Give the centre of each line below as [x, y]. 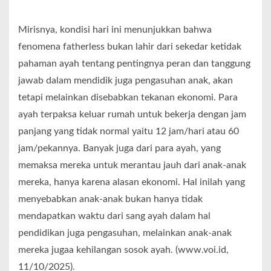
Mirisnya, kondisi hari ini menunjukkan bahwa [115, 29]
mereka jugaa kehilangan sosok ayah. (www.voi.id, [123, 250]
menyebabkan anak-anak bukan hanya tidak [110, 199]
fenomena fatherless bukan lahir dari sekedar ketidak [130, 46]
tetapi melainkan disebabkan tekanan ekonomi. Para [128, 97]
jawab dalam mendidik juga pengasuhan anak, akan [126, 80]
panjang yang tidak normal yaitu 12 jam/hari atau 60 [129, 131]
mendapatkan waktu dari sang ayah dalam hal [114, 216]
